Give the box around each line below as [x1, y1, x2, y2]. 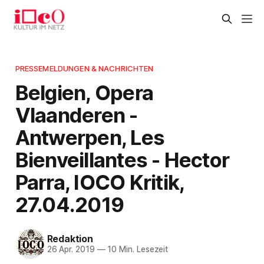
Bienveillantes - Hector [15, 147, 230, 172]
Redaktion [47, 233, 93, 245]
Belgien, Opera [15, 80, 154, 105]
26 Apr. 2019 [47, 245, 95, 255]
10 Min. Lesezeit [105, 245, 169, 255]
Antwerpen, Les [15, 124, 165, 150]
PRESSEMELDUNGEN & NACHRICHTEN [15, 63, 154, 73]
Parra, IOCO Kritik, [15, 169, 184, 194]
